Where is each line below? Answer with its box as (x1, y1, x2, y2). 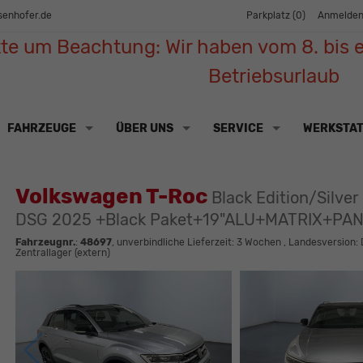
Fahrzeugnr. (15, 237, 75, 249)
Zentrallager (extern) (15, 247, 110, 259)
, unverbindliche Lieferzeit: (111, 237, 237, 249)
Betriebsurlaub (207, 65, 340, 88)
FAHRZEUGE (6, 121, 76, 135)
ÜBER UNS (115, 121, 173, 135)
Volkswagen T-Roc (15, 184, 211, 210)
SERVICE (212, 121, 263, 135)
